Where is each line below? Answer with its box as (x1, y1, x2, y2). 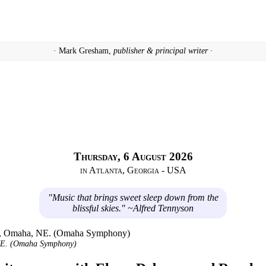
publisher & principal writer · (113, 46, 213, 56)
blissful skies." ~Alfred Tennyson (72, 202, 194, 213)
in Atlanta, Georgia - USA (80, 164, 186, 176)
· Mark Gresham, (53, 46, 113, 56)
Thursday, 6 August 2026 (73, 150, 193, 163)
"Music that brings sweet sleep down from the (47, 192, 218, 202)
